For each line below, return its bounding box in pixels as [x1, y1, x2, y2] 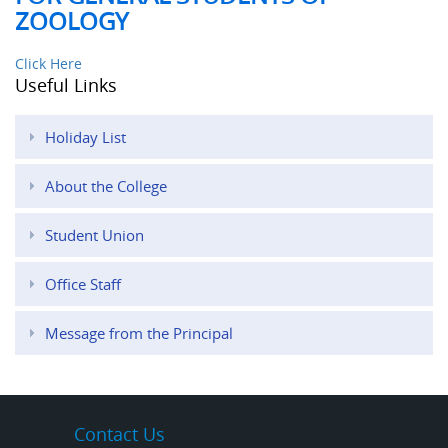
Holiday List [45, 127, 126, 148]
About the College [45, 176, 167, 197]
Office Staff [45, 274, 121, 295]
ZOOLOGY [15, 5, 128, 38]
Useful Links [15, 73, 117, 98]
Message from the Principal [45, 323, 233, 344]
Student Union [45, 225, 144, 246]
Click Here [15, 54, 82, 74]
